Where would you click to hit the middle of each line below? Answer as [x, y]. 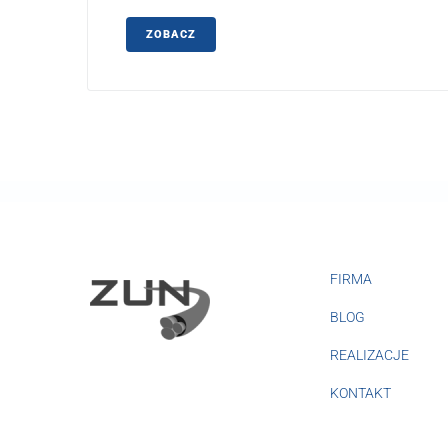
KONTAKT [360, 392]
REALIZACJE [369, 354]
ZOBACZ [171, 34]
